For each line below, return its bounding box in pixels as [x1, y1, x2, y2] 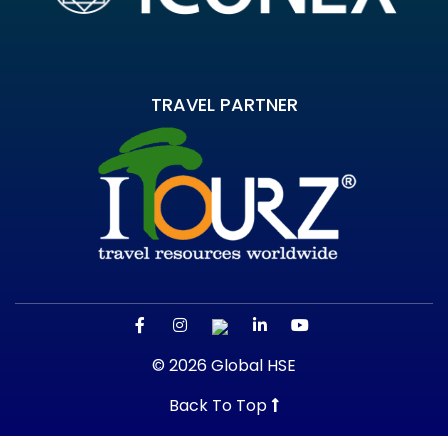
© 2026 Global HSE [152, 353, 296, 377]
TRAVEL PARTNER [150, 92, 298, 118]
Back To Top [169, 393, 271, 417]
